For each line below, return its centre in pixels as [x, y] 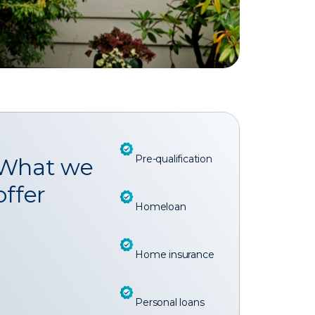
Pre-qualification [174, 159]
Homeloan [161, 206]
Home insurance [175, 254]
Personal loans [170, 302]
